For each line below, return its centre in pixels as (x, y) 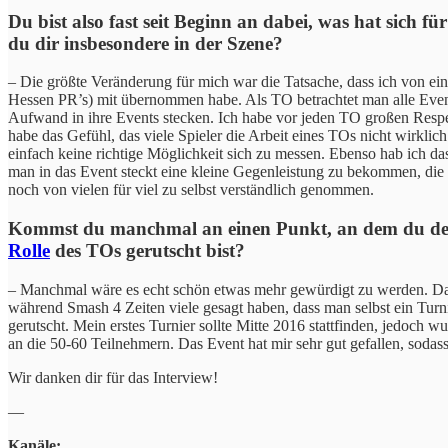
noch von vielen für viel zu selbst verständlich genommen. (191, 190)
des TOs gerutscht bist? (147, 251)
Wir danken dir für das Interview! (113, 377)
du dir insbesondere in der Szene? (145, 43)
